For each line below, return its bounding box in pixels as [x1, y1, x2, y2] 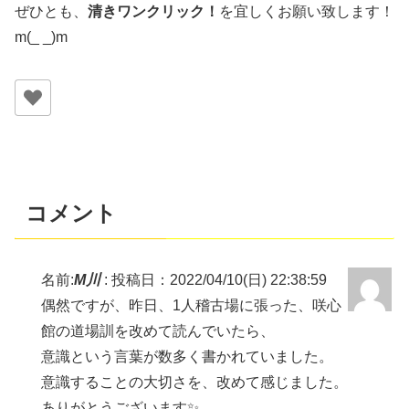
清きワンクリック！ [88, 3, 219, 19]
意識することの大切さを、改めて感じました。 [41, 373, 349, 390]
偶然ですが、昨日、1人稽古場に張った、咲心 [41, 297, 342, 313]
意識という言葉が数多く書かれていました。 [41, 348, 334, 364]
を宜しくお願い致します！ [219, 3, 394, 19]
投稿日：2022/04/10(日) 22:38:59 [111, 271, 328, 288]
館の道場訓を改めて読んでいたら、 [41, 322, 276, 339]
